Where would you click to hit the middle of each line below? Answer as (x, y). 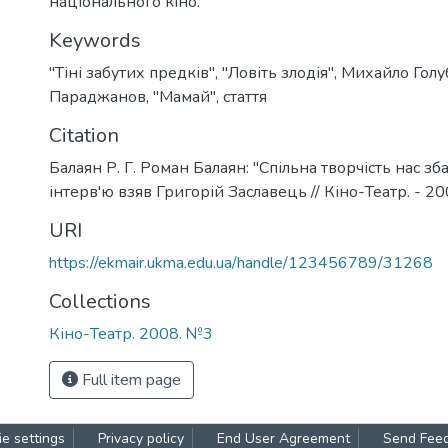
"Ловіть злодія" (278, 73)
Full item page (129, 380)
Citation (84, 135)
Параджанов (97, 97)
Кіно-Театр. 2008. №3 (131, 334)
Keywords (95, 40)
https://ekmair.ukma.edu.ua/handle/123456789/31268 (241, 263)
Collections (100, 301)
